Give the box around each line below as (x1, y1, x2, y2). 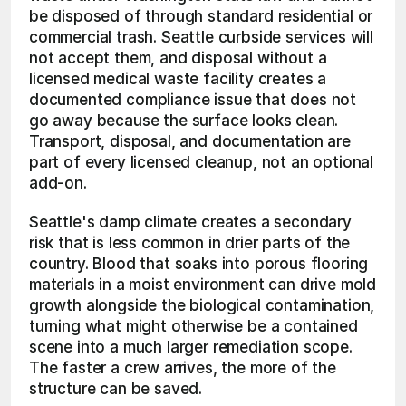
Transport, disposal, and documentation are (29, 132, 351, 150)
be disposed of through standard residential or (29, 7, 373, 25)
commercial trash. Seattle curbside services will (29, 28, 373, 46)
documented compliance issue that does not (29, 91, 357, 109)
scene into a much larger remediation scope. (29, 338, 353, 356)
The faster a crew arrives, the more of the (29, 359, 336, 377)
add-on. (29, 174, 87, 192)
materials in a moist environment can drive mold (29, 275, 377, 294)
